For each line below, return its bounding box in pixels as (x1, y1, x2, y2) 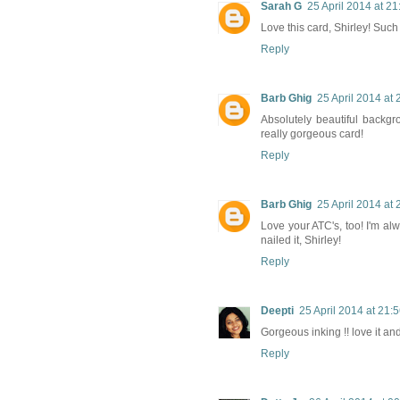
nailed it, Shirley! (261, 234, 341, 247)
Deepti (261, 304, 294, 318)
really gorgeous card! (261, 128, 363, 141)
